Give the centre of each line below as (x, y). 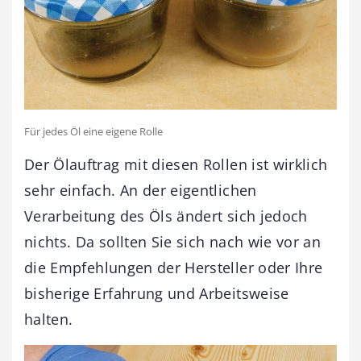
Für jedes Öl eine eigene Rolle (93, 131)
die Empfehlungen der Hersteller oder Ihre (174, 267)
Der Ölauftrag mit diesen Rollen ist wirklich (176, 164)
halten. (49, 319)
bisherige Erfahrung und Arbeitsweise (157, 293)
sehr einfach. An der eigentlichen (141, 190)
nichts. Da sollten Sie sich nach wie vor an (173, 241)
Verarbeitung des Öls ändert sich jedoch (166, 216)
